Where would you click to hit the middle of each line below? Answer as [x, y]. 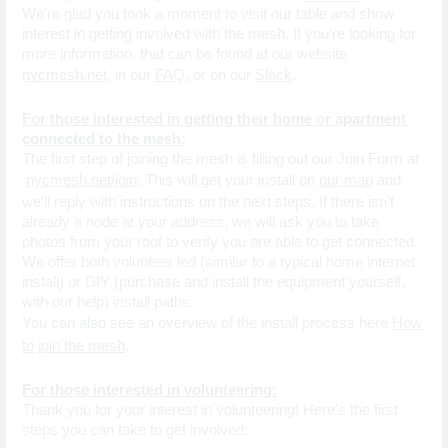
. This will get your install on [226, 179]
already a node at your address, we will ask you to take [200, 221]
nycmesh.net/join [81, 179]
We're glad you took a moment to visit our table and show [208, 13]
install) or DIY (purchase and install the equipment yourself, [213, 281]
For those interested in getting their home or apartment [214, 118]
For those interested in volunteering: [149, 389]
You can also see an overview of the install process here [207, 322]
